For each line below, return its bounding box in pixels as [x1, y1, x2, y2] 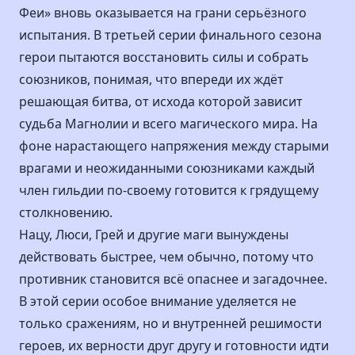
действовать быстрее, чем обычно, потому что [19, 248, 314, 265]
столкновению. [19, 204, 113, 221]
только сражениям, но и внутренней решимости [19, 315, 322, 332]
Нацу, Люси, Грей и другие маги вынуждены [19, 226, 288, 243]
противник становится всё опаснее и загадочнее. [19, 270, 327, 288]
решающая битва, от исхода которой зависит [19, 93, 303, 110]
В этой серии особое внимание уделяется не [19, 292, 296, 310]
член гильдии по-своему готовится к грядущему [19, 181, 319, 199]
